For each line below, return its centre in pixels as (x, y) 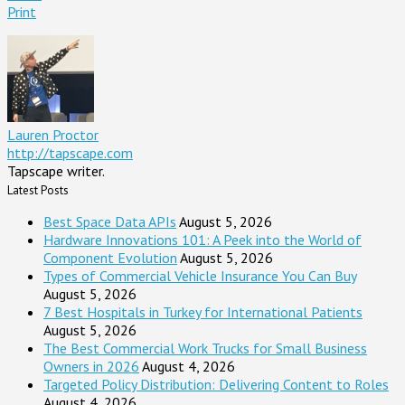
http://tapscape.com (70, 152)
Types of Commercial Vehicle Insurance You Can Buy (200, 275)
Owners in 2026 (91, 366)
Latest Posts (38, 190)
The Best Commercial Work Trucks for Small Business (205, 348)
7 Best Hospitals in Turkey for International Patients (203, 311)
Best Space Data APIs (110, 221)
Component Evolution (110, 257)
